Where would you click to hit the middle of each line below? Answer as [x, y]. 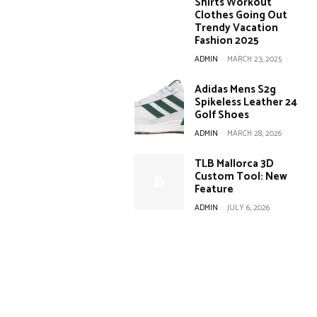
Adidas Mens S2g [236, 90]
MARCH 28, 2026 [255, 134]
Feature [214, 190]
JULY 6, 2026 [249, 208]
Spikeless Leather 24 [246, 103]
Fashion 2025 [227, 41]
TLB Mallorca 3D [235, 164]
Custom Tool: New [241, 177]
